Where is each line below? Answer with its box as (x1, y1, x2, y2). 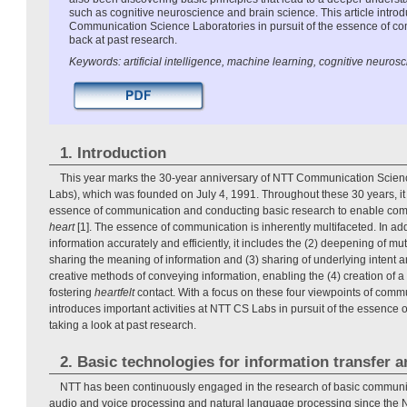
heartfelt (94, 285, 134, 299)
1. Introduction (59, 144, 166, 162)
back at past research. (69, 33, 177, 46)
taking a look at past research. (49, 318, 196, 332)
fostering (49, 285, 94, 299)
